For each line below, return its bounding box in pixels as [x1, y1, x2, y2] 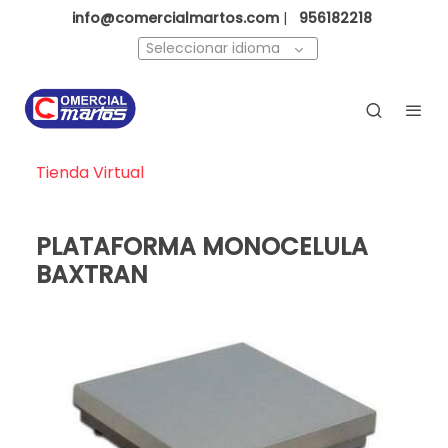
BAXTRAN [36, 258, 148, 292]
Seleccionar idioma [146, 38, 280, 58]
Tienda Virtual [36, 161, 144, 185]
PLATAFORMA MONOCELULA [36, 230, 368, 264]
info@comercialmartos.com [72, 8, 279, 28]
